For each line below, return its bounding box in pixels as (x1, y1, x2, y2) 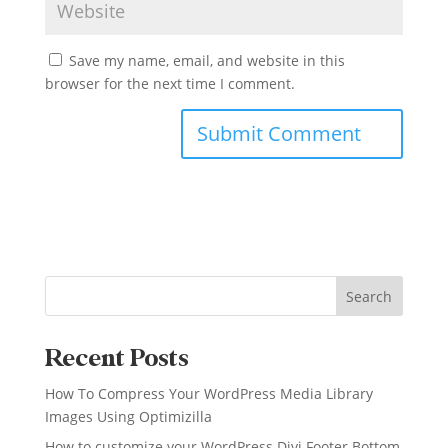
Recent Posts (44, 343, 189, 374)
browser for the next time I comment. (44, 73, 295, 93)
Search (346, 286, 393, 306)
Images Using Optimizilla (44, 406, 212, 426)
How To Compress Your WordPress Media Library (44, 383, 373, 403)
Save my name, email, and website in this (68, 50, 345, 70)
